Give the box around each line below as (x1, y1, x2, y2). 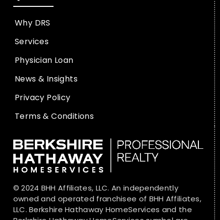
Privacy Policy (15, 91, 71, 103)
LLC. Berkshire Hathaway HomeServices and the (13, 204, 192, 215)
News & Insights (15, 73, 78, 84)
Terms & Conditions (15, 110, 94, 122)
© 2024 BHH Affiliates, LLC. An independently (13, 182, 178, 193)
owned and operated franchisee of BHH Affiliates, (13, 193, 202, 204)
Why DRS (15, 17, 51, 28)
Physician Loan (15, 54, 74, 66)
